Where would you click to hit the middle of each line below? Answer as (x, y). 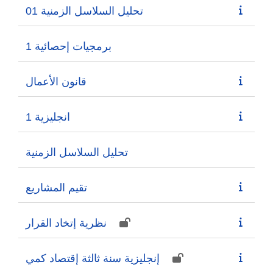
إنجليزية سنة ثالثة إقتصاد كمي (93, 258)
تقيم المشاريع (56, 187)
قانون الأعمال (56, 81)
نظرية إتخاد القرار (66, 223)
